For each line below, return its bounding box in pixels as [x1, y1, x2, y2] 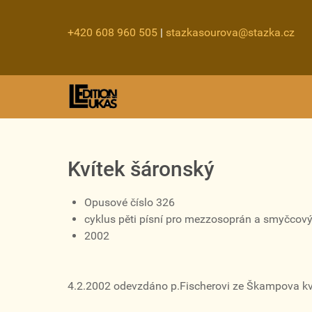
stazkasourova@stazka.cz [166, 26, 295, 39]
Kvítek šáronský [68, 157, 214, 182]
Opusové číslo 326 [84, 196, 175, 210]
